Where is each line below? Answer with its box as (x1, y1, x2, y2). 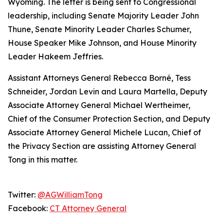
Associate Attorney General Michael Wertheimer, (8, 100, 190, 110)
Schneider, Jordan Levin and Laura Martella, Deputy (8, 86, 207, 96)
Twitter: (8, 189, 37, 200)
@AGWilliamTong (37, 189, 103, 200)
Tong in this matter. (8, 154, 77, 164)
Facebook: (8, 203, 50, 213)
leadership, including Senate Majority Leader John (8, 10, 199, 20)
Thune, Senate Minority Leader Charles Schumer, (8, 24, 191, 34)
